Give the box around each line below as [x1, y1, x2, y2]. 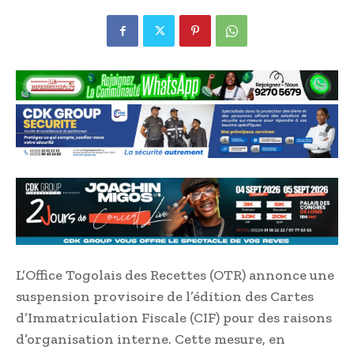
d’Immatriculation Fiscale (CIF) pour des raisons [16, 309, 332, 327]
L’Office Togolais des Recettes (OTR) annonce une [16, 266, 334, 284]
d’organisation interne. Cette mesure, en [16, 330, 285, 348]
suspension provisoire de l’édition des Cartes [16, 288, 314, 306]
